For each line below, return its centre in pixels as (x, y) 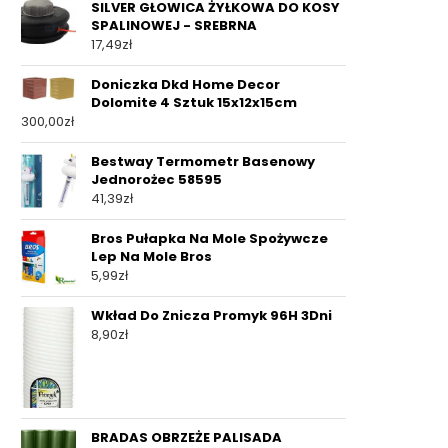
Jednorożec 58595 (156, 179)
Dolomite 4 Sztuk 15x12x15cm (194, 102)
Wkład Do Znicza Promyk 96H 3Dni (211, 315)
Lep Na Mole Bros (151, 256)
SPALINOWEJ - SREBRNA (174, 25)
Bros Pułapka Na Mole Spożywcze (209, 238)
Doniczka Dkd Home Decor (185, 84)
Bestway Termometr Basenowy (203, 161)
